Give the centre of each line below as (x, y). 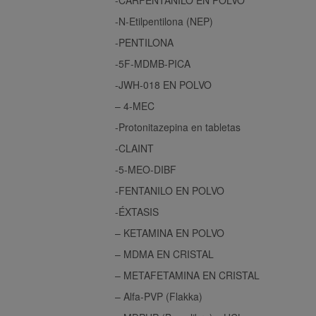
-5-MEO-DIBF (146, 169)
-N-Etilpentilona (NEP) (164, 21)
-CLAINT (134, 148)
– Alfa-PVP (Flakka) (159, 296)
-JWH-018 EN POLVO (163, 84)
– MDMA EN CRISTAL (164, 254)
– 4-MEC (135, 105)
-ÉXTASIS (137, 211)
